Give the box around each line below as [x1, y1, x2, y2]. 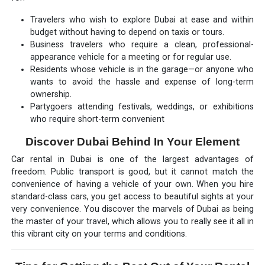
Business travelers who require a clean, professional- [30, 39, 254, 50]
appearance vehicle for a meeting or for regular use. [30, 51, 232, 62]
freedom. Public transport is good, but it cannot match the [11, 166, 254, 177]
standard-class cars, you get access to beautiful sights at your [11, 191, 254, 202]
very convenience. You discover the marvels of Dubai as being [11, 203, 254, 214]
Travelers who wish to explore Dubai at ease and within [30, 14, 254, 25]
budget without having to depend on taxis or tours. [30, 27, 225, 37]
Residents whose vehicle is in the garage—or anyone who [30, 64, 254, 75]
